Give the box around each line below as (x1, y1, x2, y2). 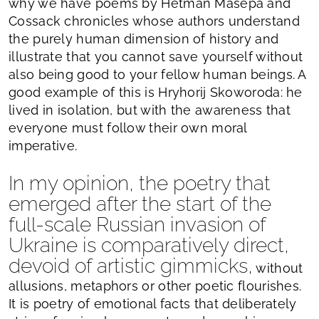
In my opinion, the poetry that (9, 171, 271, 195)
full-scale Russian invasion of (9, 212, 266, 236)
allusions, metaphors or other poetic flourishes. (9, 278, 302, 293)
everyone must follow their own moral (9, 120, 247, 135)
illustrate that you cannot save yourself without (9, 48, 303, 64)
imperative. (9, 137, 78, 153)
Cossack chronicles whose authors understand (9, 13, 300, 28)
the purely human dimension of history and (9, 31, 279, 46)
